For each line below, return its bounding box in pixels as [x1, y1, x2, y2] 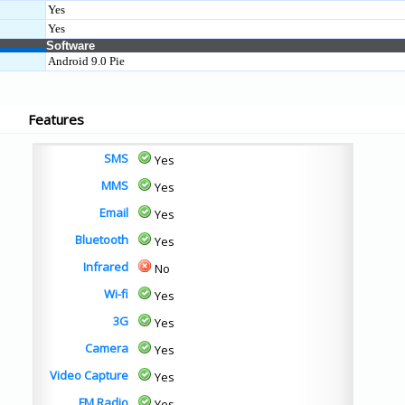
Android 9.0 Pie [48, 54, 125, 68]
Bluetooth [75, 231, 128, 248]
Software [46, 39, 95, 52]
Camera [85, 340, 128, 356]
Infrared [83, 259, 128, 275]
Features [28, 110, 84, 128]
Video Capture [50, 367, 128, 383]
